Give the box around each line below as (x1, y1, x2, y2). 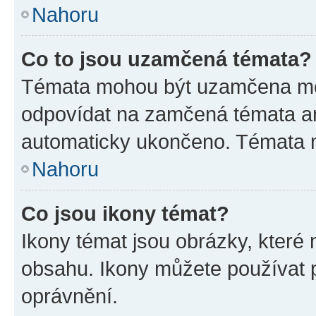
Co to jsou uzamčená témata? (21, 47, 312, 71)
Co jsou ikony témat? (21, 202, 229, 225)
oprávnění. (21, 284, 118, 308)
